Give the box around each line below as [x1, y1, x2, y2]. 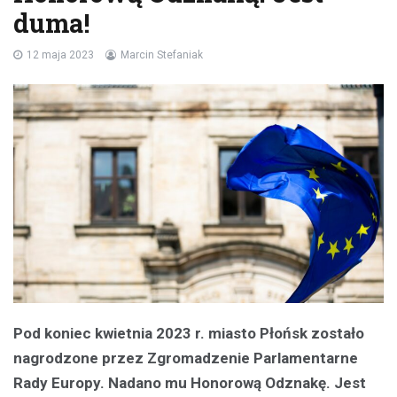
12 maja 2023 [27, 49, 94, 62]
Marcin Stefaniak [121, 49, 203, 62]
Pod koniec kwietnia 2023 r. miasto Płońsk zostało [13, 323, 364, 342]
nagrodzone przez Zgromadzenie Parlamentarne [13, 348, 358, 367]
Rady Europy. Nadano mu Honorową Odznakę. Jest [13, 373, 366, 392]
